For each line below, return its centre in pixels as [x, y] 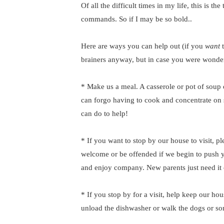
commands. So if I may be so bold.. [136, 19]
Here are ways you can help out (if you [143, 46]
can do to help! [104, 113]
